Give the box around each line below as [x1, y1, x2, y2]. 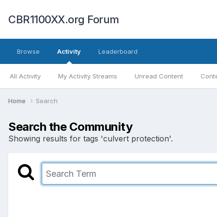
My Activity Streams [58, 72, 117, 80]
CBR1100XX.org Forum [8, 13, 119, 26]
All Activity [10, 72, 41, 80]
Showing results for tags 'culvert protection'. [8, 133, 173, 143]
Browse [17, 47, 40, 55]
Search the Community [8, 119, 133, 134]
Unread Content [135, 72, 183, 80]
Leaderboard [98, 47, 138, 55]
